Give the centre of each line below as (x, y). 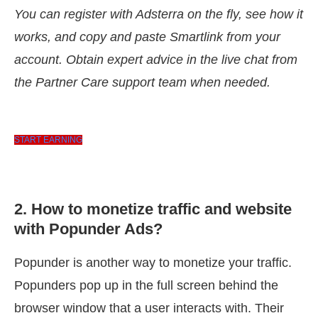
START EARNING (48, 140)
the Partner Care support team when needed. (142, 83)
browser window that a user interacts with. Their (149, 308)
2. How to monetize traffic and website (153, 209)
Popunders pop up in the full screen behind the (146, 286)
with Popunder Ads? (88, 229)
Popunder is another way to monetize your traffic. (153, 263)
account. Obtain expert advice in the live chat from (156, 60)
